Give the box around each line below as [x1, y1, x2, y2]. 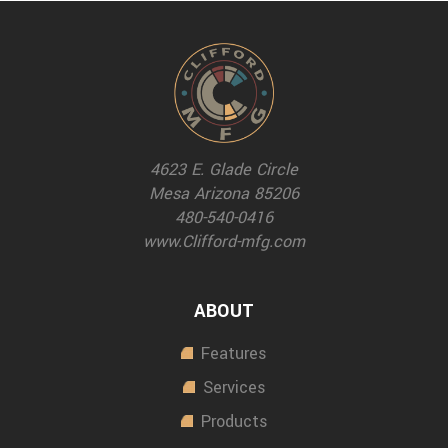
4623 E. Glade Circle [150, 158, 298, 182]
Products [200, 410, 268, 434]
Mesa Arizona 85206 [149, 182, 299, 206]
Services [202, 376, 266, 400]
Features [201, 342, 267, 366]
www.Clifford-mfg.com [143, 230, 305, 254]
